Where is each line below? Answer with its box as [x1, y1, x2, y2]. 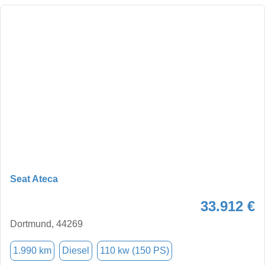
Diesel [62, 245, 89, 256]
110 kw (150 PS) [100, 245, 169, 256]
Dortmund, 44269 [10, 218, 83, 229]
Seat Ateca [10, 173, 58, 184]
